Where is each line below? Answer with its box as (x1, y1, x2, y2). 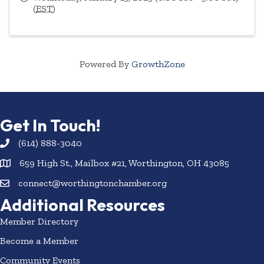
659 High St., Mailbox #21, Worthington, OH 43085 (19, 157, 229, 169)
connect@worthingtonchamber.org (18, 177, 167, 189)
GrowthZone (131, 58, 185, 70)
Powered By (79, 58, 131, 70)
